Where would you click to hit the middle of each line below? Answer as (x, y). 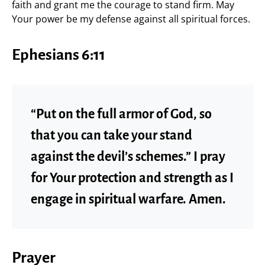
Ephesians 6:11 (59, 55)
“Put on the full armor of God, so (121, 114)
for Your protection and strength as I (132, 178)
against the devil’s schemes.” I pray (128, 156)
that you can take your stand (112, 135)
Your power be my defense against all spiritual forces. (131, 19)
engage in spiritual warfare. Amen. (128, 199)
